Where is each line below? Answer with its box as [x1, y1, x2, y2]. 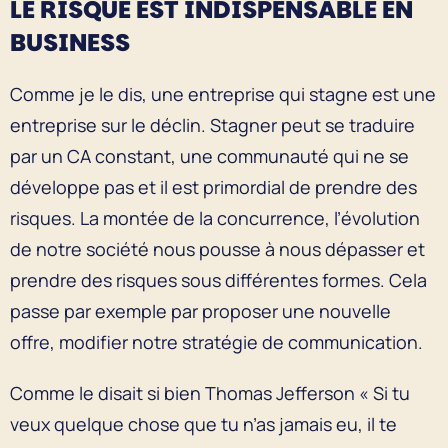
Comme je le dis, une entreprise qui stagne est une [10, 81, 436, 106]
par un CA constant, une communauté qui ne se [10, 143, 409, 168]
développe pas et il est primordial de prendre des [10, 174, 417, 199]
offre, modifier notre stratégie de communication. [10, 329, 423, 354]
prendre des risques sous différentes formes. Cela [10, 267, 427, 292]
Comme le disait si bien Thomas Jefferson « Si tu [10, 380, 410, 405]
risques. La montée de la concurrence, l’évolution [10, 205, 420, 230]
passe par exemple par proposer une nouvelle [10, 298, 391, 323]
